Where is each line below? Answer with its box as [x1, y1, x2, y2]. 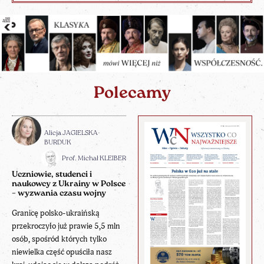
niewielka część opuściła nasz [12, 247, 112, 258]
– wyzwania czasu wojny [12, 189, 106, 199]
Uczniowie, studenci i [12, 170, 92, 180]
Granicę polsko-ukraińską [12, 208, 100, 219]
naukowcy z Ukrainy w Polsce [12, 180, 126, 189]
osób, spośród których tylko [12, 234, 107, 245]
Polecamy [93, 85, 171, 103]
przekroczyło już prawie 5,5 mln [12, 221, 120, 232]
